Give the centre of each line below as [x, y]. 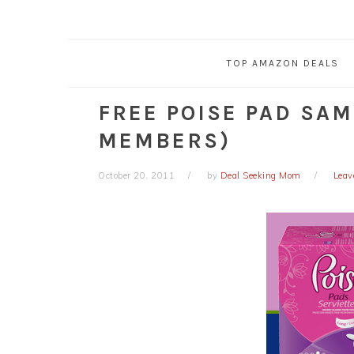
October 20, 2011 [136, 176]
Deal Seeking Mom [260, 176]
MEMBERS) [164, 141]
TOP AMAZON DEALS [282, 64]
